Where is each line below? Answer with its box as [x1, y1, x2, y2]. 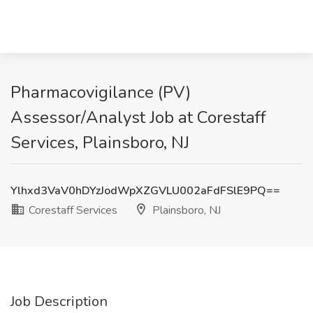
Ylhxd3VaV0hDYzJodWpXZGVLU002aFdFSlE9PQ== [10, 183, 280, 198]
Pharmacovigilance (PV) [10, 81, 191, 103]
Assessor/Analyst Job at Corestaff [10, 106, 266, 129]
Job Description [10, 292, 108, 311]
